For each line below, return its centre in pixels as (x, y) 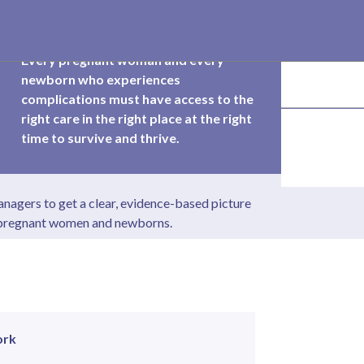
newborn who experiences (100, 80)
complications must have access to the (137, 99)
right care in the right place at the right (136, 119)
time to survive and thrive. (100, 138)
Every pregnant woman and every (122, 60)
